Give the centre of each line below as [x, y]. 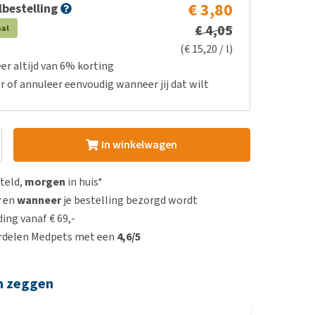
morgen [45, 182]
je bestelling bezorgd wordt [130, 200]
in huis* [84, 182]
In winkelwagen [139, 144]
